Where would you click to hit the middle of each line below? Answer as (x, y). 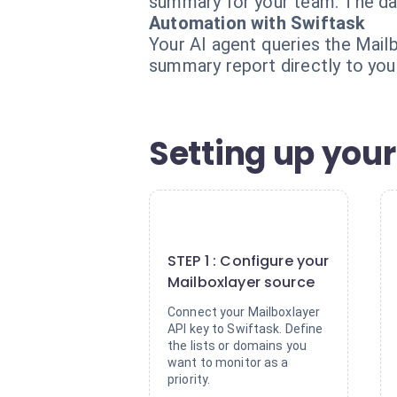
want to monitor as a (228, 362)
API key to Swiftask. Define (245, 329)
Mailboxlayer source (241, 282)
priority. (189, 379)
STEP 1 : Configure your (249, 261)
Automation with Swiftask (257, 23)
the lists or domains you (237, 346)
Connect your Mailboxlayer (244, 312)
